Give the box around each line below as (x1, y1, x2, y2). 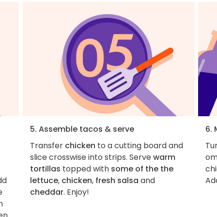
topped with (60, 163, 111, 175)
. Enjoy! (63, 186, 89, 198)
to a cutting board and (95, 140, 183, 152)
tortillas (30, 163, 61, 175)
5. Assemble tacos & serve (30, 124, 134, 135)
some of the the (110, 163, 173, 175)
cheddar (30, 186, 63, 198)
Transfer (30, 140, 65, 152)
